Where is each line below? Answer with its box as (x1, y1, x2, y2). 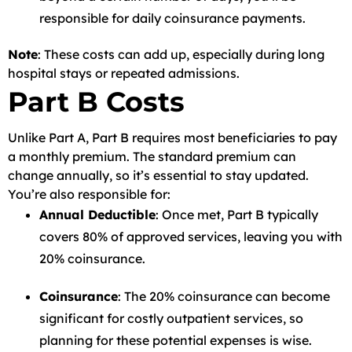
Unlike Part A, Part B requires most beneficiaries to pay (8, 130, 337, 145)
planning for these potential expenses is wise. (39, 332, 312, 348)
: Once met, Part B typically (156, 207, 318, 222)
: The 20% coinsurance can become (118, 288, 330, 304)
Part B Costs (8, 85, 185, 119)
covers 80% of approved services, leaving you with (39, 229, 343, 244)
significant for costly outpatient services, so (39, 310, 303, 326)
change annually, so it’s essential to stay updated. (8, 167, 309, 183)
